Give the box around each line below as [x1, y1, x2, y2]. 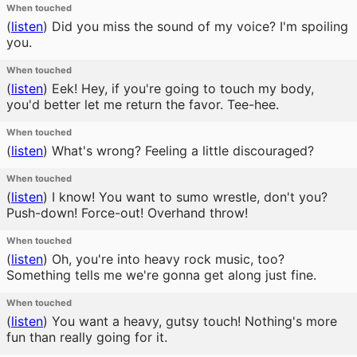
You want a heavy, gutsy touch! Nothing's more [48, 313, 337, 329]
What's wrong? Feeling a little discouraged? [48, 143, 314, 159]
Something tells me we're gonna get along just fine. [6, 267, 316, 283]
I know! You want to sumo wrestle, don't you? [48, 189, 328, 205]
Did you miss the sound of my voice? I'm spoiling [48, 18, 348, 34]
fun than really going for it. [6, 329, 167, 345]
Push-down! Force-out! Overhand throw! [6, 205, 248, 221]
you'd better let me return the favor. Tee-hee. [6, 96, 279, 112]
